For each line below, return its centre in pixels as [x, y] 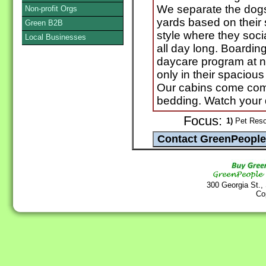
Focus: [203, 121]
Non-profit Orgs [51, 9]
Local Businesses [56, 37]
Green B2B [44, 23]
